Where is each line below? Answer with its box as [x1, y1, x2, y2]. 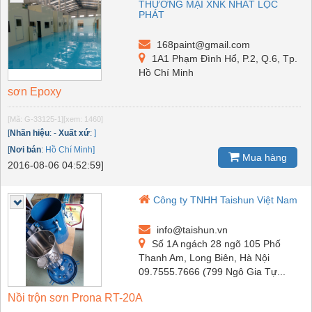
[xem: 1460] [63, 115, 103, 124]
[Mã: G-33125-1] [8, 115, 63, 124]
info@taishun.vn [154, 224, 228, 236]
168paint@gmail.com [154, 39, 251, 51]
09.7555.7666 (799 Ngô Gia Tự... [139, 266, 286, 278]
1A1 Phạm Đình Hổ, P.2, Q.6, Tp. [149, 53, 298, 65]
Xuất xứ [58, 128, 90, 139]
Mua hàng [240, 151, 287, 163]
